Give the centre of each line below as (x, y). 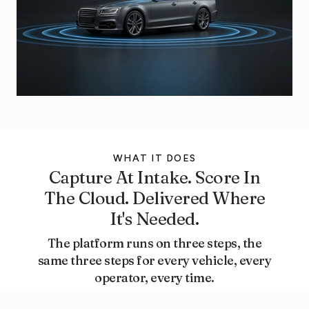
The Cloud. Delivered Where (154, 198)
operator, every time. (154, 277)
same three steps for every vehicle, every (154, 260)
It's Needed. (154, 218)
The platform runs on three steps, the (154, 243)
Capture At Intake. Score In (154, 177)
